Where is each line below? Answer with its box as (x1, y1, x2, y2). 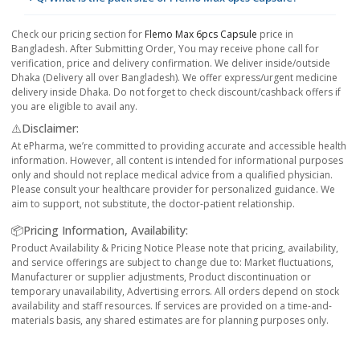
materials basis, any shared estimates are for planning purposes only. (11, 313, 329, 327)
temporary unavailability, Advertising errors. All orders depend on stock (11, 284, 339, 298)
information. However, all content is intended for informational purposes (11, 153, 343, 167)
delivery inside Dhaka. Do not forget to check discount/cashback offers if (11, 84, 341, 99)
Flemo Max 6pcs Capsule (145, 27, 257, 41)
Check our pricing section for (11, 27, 145, 41)
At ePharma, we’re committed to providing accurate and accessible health (11, 138, 346, 153)
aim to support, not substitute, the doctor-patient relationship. (11, 196, 295, 211)
